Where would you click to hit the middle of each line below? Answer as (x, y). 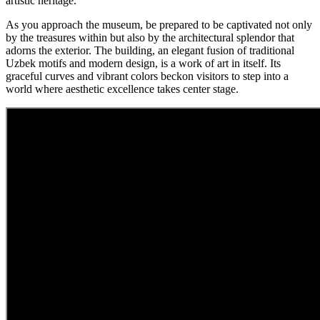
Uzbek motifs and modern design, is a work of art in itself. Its (143, 63)
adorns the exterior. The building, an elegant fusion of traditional (150, 50)
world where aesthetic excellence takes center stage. (122, 89)
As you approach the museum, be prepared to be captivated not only (159, 24)
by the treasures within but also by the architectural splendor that (150, 37)
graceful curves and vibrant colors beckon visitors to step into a (147, 76)
